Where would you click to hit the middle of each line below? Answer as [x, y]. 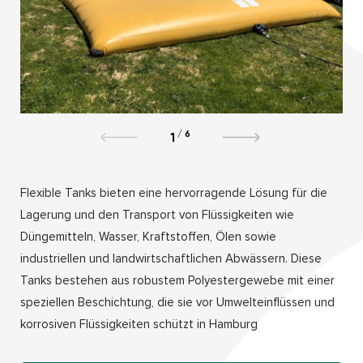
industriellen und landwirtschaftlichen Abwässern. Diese [171, 258]
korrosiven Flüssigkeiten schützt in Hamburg [139, 324]
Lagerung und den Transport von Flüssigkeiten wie [157, 214]
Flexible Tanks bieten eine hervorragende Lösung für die [174, 192]
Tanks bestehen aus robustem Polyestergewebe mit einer [177, 280]
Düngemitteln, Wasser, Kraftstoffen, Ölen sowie [148, 236]
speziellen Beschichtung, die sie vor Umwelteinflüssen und [177, 302]
